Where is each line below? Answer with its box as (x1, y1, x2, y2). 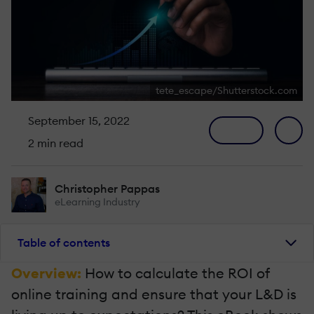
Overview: (11, 264, 85, 282)
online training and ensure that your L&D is (11, 285, 296, 303)
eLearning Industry (55, 195, 140, 208)
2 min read (25, 135, 83, 150)
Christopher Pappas (55, 181, 160, 196)
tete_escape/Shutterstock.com (156, 83, 297, 97)
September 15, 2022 (25, 113, 130, 128)
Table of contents (18, 235, 110, 250)
